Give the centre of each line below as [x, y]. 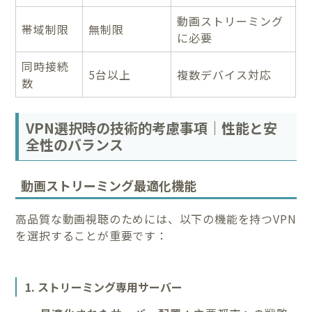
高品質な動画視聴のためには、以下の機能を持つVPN [156, 218]
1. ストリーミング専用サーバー [104, 287]
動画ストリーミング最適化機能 [109, 185]
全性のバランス [75, 145]
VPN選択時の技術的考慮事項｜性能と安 [152, 128]
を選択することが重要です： [92, 235]
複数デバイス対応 [225, 74]
